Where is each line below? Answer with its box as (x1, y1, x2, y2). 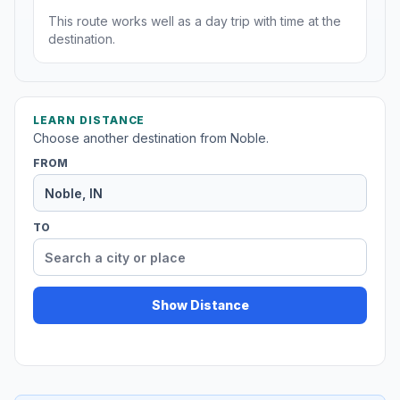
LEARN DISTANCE (33, 113, 146, 128)
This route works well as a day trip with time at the (48, 13, 341, 29)
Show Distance (151, 297, 249, 313)
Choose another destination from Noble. (33, 130, 269, 146)
